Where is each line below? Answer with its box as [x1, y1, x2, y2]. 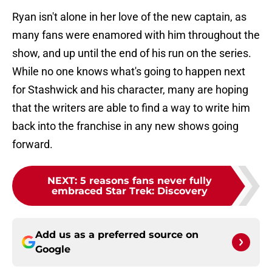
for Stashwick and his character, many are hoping [12, 83, 248, 97]
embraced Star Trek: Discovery [51, 185, 208, 197]
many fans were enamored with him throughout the [12, 29, 260, 42]
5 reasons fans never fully [80, 175, 212, 187]
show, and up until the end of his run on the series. [12, 47, 251, 60]
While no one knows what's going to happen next [12, 65, 245, 78]
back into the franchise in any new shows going [12, 120, 239, 133]
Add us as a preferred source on [35, 229, 199, 241]
